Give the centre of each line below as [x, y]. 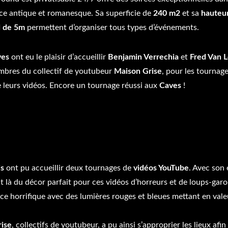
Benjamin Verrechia [143, 57]
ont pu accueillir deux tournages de [69, 168]
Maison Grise [138, 71]
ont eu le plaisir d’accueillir [58, 57]
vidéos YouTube [161, 168]
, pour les [178, 71]
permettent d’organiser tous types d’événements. [112, 27]
